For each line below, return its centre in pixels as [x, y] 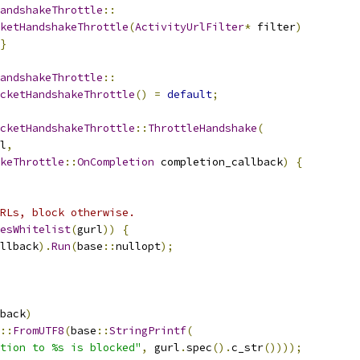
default [190, 94]
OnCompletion [116, 162]
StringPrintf [148, 331]
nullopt [138, 246]
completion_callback [219, 162]
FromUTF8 [39, 331]
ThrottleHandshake [202, 128]
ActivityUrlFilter [190, 27]
